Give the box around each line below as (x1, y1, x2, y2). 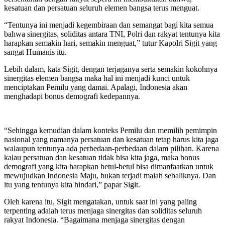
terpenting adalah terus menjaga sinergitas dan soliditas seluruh (4, 206, 202, 215)
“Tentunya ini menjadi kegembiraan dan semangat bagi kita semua (4, 21, 213, 30)
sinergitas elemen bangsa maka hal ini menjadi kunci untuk (4, 74, 190, 83)
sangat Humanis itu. (4, 48, 67, 57)
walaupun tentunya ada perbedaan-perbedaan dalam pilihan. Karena (4, 144, 219, 153)
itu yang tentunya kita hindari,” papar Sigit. (4, 180, 140, 189)
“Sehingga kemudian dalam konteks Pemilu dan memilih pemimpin (4, 126, 217, 135)
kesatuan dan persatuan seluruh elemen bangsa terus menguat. (4, 4, 199, 13)
